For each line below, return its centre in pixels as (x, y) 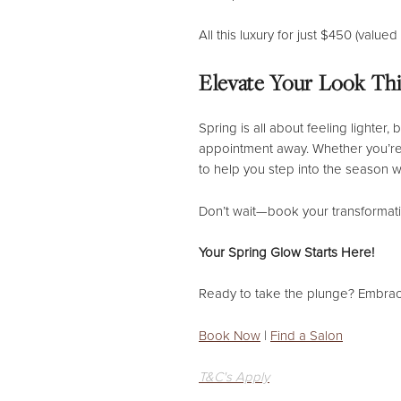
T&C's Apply (234, 377)
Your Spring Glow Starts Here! (286, 253)
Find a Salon (307, 335)
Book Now (230, 335)
